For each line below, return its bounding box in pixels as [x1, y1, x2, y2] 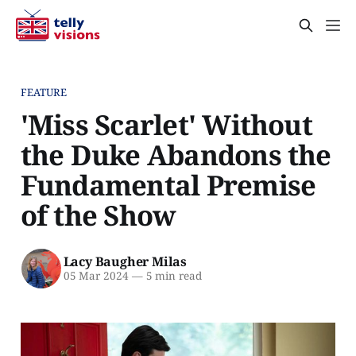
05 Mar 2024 [63, 269, 129, 284]
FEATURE [20, 84, 68, 99]
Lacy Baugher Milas [63, 253, 187, 271]
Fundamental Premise [20, 165, 316, 203]
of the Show [20, 195, 176, 234]
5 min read [142, 269, 202, 284]
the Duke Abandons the [20, 135, 331, 173]
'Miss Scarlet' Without [20, 105, 312, 143]
